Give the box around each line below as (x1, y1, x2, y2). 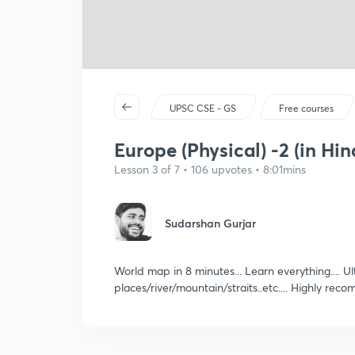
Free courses (279, 102, 334, 114)
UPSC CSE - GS (170, 102, 237, 114)
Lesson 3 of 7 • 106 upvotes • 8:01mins (114, 162, 306, 177)
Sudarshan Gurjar (165, 216, 256, 231)
